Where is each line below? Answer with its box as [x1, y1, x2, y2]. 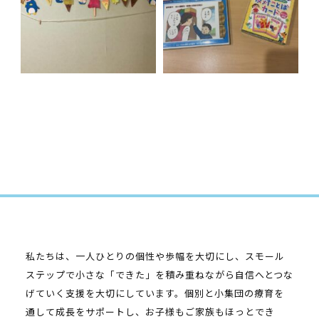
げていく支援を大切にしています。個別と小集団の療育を [25, 286, 284, 300]
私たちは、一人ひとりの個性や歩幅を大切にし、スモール [25, 249, 285, 263]
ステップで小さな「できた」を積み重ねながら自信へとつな [25, 267, 293, 281]
